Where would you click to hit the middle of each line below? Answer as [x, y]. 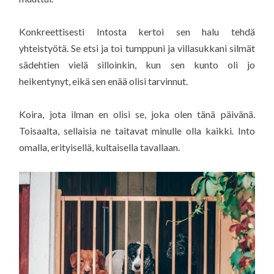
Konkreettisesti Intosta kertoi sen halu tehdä [137, 31]
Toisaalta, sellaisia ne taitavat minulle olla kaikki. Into [137, 130]
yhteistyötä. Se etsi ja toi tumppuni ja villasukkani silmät [137, 48]
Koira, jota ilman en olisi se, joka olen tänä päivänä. [137, 114]
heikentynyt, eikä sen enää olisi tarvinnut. [104, 81]
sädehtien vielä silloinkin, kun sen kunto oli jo [137, 64]
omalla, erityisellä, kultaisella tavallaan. [100, 147]
